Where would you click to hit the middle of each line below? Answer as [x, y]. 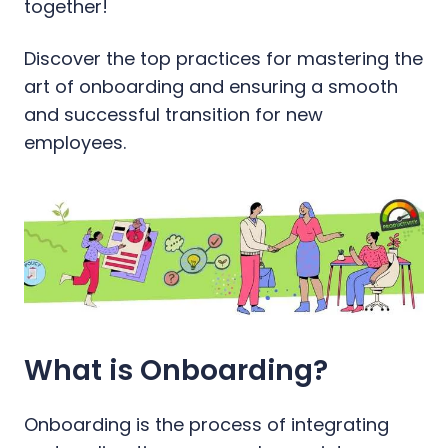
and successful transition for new [173, 115]
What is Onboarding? [176, 370]
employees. [75, 143]
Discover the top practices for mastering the [223, 59]
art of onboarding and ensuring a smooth [211, 87]
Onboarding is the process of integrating [206, 424]
